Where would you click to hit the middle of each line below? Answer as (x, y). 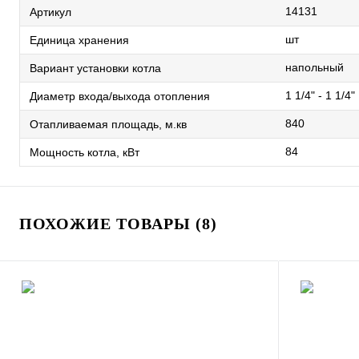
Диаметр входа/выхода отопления (120, 96)
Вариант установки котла (95, 68)
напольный (315, 67)
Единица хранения (79, 40)
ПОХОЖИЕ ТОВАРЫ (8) (118, 224)
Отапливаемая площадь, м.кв (108, 124)
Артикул (50, 12)
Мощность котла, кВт (85, 152)
